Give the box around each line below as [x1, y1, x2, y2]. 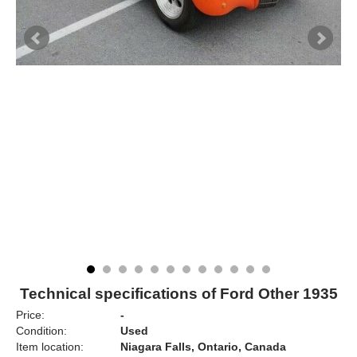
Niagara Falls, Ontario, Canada [120, 340, 286, 353]
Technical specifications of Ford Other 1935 [19, 285, 338, 302]
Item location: [16, 340, 84, 353]
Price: [16, 308, 45, 321]
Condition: [16, 324, 67, 337]
